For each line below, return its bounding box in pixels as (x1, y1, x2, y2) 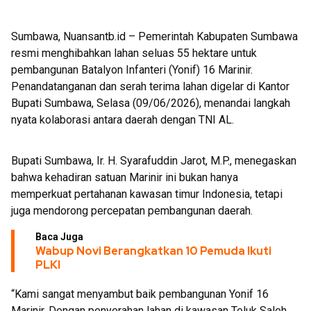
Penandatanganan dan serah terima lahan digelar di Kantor (11, 80, 289, 93)
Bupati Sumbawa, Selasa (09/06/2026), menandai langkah (11, 96, 290, 110)
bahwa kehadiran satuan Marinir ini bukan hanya (11, 171, 238, 184)
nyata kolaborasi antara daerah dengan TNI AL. (11, 113, 234, 126)
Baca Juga (35, 231, 83, 242)
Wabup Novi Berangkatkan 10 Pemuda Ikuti (35, 244, 271, 258)
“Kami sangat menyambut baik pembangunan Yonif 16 (11, 287, 269, 301)
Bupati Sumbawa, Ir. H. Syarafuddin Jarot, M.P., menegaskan (11, 154, 296, 167)
